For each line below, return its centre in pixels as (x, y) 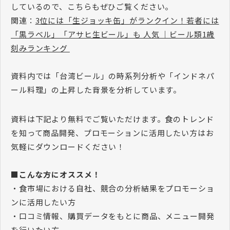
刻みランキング (40, 48)
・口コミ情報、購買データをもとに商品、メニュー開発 (113, 216)
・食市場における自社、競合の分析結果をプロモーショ (113, 188)
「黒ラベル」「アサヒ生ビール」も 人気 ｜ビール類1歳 (113, 34)
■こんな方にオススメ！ (56, 174)
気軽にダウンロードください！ (68, 146)
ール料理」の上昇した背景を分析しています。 (96, 89)
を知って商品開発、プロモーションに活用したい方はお (112, 132)
